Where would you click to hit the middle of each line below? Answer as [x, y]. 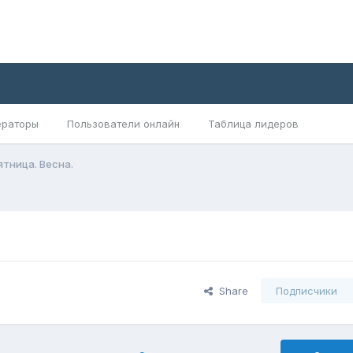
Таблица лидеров [253, 124]
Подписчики [306, 291]
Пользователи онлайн [123, 124]
